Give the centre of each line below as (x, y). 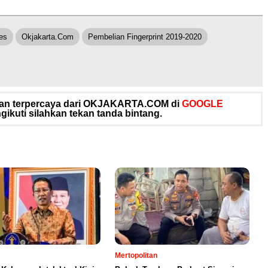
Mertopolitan (136, 256)
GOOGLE (202, 104)
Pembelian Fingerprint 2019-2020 (145, 37)
